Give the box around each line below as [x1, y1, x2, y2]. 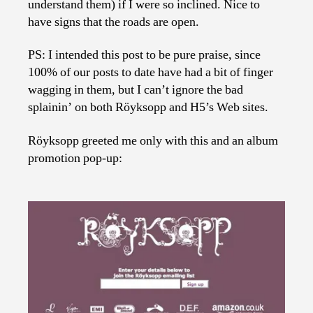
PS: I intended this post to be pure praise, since [28, 47, 261, 64]
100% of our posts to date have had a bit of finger [28, 64, 273, 81]
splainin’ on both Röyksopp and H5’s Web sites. [28, 99, 268, 116]
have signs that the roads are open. [28, 13, 199, 30]
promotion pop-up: [28, 150, 122, 166]
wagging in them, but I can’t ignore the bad [28, 82, 243, 99]
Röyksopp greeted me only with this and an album [28, 132, 278, 149]
